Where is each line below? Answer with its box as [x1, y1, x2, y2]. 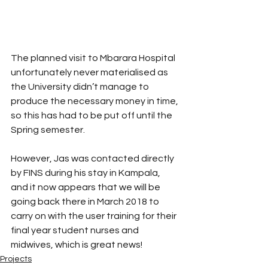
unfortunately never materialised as [11, 67, 170, 77]
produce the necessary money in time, [11, 96, 180, 106]
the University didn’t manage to [11, 81, 151, 92]
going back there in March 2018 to [11, 196, 161, 206]
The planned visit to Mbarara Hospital [11, 53, 177, 63]
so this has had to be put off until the [11, 110, 174, 120]
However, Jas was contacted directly [11, 153, 176, 163]
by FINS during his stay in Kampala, [11, 167, 162, 178]
